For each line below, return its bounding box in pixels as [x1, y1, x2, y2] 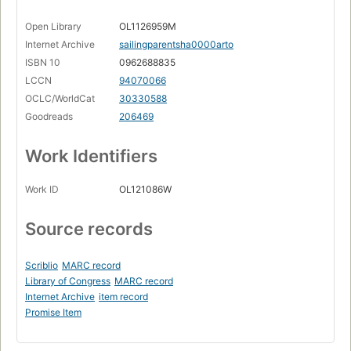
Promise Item [25, 306, 81, 319]
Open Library [25, 20, 81, 33]
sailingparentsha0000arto [119, 38, 233, 51]
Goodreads [25, 110, 73, 123]
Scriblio [25, 259, 58, 272]
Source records [25, 219, 153, 240]
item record [99, 291, 148, 303]
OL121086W [119, 183, 172, 196]
